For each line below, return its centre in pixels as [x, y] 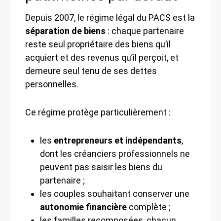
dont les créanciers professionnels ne [115, 153]
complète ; [149, 207]
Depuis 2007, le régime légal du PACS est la [110, 17]
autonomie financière [83, 207]
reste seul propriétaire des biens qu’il [98, 44]
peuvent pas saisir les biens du [101, 167]
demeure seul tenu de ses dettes [91, 71]
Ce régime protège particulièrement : [98, 112]
